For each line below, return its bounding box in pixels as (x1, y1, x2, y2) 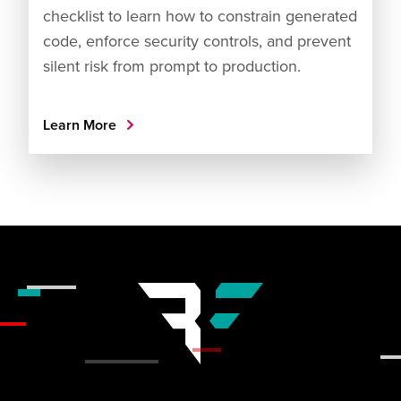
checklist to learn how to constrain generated (43, 4, 357, 27)
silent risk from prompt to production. (43, 54, 301, 77)
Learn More (43, 114, 120, 135)
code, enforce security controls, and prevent (43, 29, 351, 52)
